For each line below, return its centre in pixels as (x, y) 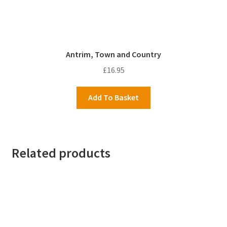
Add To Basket (113, 98)
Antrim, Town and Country (113, 54)
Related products (61, 153)
